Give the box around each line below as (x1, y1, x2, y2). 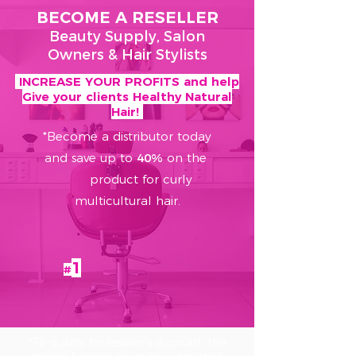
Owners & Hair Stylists (47, 46, 207, 64)
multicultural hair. (74, 193, 180, 208)
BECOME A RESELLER (36, 8, 219, 27)
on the (166, 150, 211, 165)
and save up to (44, 150, 137, 165)
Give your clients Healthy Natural (22, 89, 232, 104)
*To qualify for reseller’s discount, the (28, 335, 226, 350)
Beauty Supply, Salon (49, 28, 205, 45)
